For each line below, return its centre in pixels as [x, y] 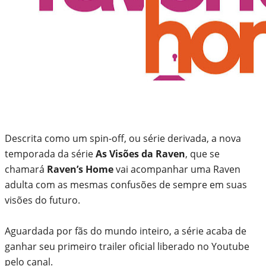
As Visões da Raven [140, 153]
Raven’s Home [80, 169]
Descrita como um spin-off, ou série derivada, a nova [123, 138]
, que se [202, 153]
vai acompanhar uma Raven [177, 169]
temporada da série [50, 153]
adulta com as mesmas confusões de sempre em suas [126, 184]
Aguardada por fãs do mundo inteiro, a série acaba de [126, 231]
